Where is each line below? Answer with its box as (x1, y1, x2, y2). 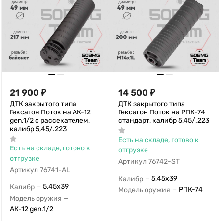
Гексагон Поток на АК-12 (10, 108, 91, 117)
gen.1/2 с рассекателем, (10, 116, 90, 125)
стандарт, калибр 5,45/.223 (118, 116, 209, 125)
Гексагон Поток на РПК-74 (118, 108, 205, 117)
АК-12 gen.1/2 (10, 204, 53, 213)
